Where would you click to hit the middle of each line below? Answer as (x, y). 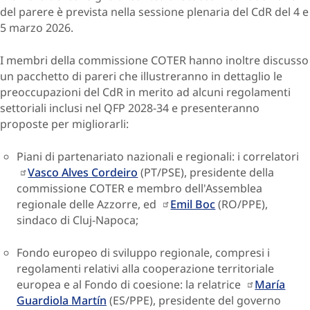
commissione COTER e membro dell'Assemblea (139, 188)
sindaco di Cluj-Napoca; (79, 220)
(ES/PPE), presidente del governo (194, 300)
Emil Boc (193, 204)
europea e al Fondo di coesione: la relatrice (130, 284)
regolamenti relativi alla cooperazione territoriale (145, 268)
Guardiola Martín (62, 300)
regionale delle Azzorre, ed (88, 204)
